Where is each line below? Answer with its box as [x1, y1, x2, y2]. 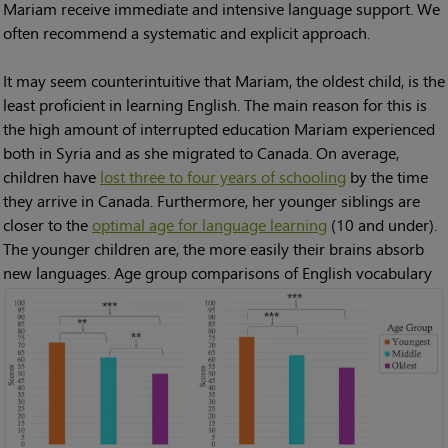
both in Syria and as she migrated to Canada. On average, [3, 141, 399, 165]
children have [3, 165, 100, 189]
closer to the [3, 213, 92, 237]
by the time [346, 165, 428, 189]
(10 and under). [327, 213, 437, 237]
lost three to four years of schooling [100, 165, 346, 189]
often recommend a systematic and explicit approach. [3, 21, 370, 45]
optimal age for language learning [92, 213, 327, 237]
